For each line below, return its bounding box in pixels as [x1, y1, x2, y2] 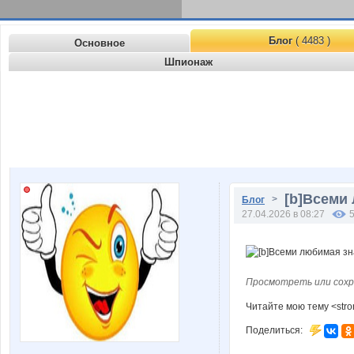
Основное [73, 37, 125, 49]
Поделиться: [246, 325, 310, 336]
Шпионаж [164, 56, 213, 68]
